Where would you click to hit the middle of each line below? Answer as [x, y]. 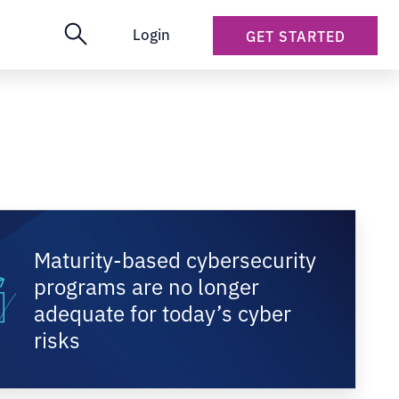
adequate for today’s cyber [163, 312]
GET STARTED [295, 36]
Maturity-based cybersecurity [175, 259]
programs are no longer [147, 285]
